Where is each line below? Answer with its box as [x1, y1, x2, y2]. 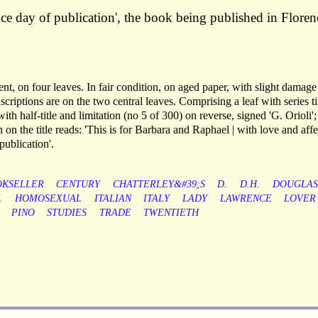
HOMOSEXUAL [15, 193, 82, 204]
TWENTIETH [143, 207, 199, 219]
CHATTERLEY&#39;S [112, 179, 205, 190]
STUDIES [47, 207, 87, 219]
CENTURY [56, 179, 101, 190]
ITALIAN [94, 193, 131, 204]
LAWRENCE [219, 193, 272, 204]
